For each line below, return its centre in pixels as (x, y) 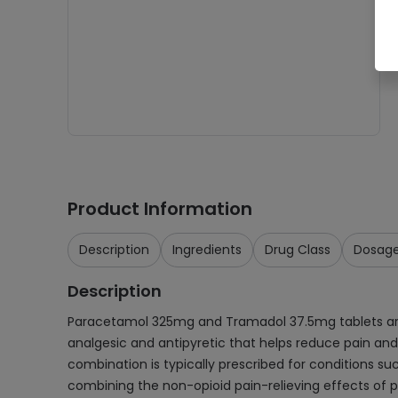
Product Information (160, 209)
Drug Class (298, 250)
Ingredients (207, 250)
